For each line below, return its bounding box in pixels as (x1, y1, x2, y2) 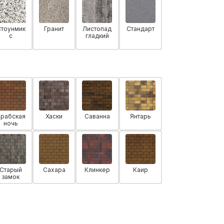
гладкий (85, 31, 109, 39)
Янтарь (129, 112, 151, 120)
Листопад (82, 24, 112, 32)
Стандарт (126, 24, 154, 32)
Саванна (84, 112, 110, 120)
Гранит (44, 24, 64, 32)
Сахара (42, 165, 65, 173)
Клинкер (84, 165, 110, 173)
